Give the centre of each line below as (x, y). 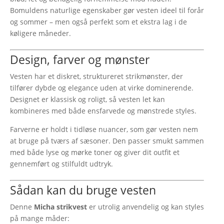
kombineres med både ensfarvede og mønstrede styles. (103, 111)
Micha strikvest (60, 207)
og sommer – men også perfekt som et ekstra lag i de (98, 22)
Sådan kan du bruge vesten (83, 190)
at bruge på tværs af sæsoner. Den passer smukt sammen (107, 141)
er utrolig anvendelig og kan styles (145, 207)
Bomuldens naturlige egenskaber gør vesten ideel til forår (107, 10)
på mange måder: (40, 218)
